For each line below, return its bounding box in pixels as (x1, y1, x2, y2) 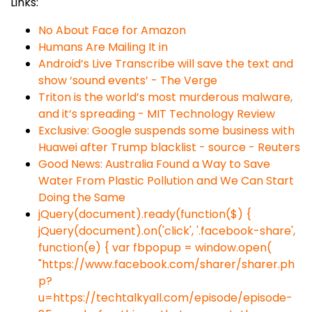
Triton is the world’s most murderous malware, (38, 89, 292, 105)
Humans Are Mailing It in (38, 39, 168, 55)
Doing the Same (38, 189, 125, 205)
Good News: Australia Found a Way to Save (38, 156, 270, 172)
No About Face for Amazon (38, 22, 186, 38)
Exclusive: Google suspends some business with (38, 123, 295, 139)
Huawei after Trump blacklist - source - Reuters (38, 139, 300, 155)
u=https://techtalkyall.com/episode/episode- (38, 290, 292, 306)
